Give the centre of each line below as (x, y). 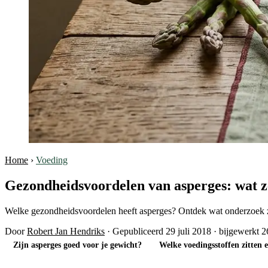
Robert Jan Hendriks (66, 231)
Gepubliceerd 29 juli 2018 (162, 231)
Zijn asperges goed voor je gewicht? (78, 245)
